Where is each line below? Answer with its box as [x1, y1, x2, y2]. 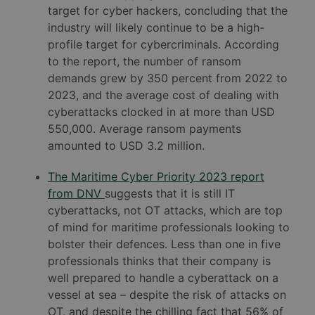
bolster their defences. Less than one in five [48, 237, 281, 252]
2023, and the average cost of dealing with [48, 88, 278, 103]
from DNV [48, 186, 105, 201]
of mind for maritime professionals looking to [48, 220, 290, 235]
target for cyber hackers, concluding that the [48, 4, 288, 18]
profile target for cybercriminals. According [48, 37, 279, 52]
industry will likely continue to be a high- [48, 20, 264, 35]
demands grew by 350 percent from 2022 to [48, 71, 288, 86]
